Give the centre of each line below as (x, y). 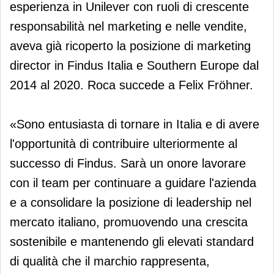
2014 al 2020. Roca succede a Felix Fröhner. (131, 85)
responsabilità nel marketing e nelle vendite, (128, 26)
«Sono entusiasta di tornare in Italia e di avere (135, 124)
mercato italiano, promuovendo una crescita (129, 222)
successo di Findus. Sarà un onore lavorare (128, 163)
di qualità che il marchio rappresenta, (110, 261)
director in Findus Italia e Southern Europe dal (134, 65)
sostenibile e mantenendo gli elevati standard (132, 241)
